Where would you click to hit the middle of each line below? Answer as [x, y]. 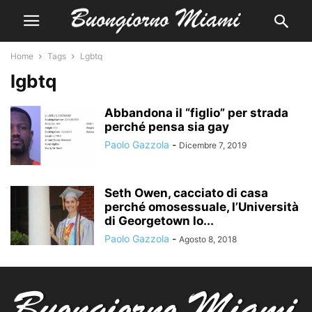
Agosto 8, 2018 [208, 239]
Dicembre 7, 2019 [213, 145]
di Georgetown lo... [159, 221]
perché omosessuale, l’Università [202, 207]
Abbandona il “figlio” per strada [196, 113]
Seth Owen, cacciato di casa [186, 193]
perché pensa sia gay [167, 127]
